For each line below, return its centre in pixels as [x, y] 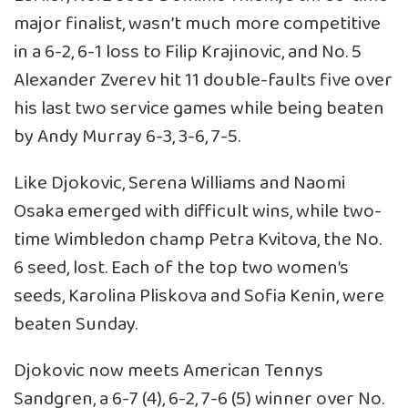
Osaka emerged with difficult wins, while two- [198, 211]
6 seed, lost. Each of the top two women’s [181, 268]
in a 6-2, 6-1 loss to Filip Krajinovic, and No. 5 [188, 52]
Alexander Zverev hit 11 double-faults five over [203, 80]
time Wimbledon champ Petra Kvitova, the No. [198, 240]
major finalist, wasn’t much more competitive [197, 24]
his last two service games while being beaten [199, 108]
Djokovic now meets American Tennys [168, 371]
